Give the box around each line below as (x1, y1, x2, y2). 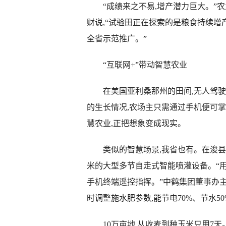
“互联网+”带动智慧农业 (87, 61, 187, 69)
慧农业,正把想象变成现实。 (87, 119, 186, 128)
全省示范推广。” (87, 34, 147, 43)
